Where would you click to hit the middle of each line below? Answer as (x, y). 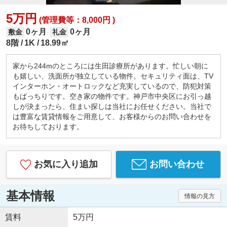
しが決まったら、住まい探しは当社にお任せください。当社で (112, 107)
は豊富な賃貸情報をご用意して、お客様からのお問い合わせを (112, 117)
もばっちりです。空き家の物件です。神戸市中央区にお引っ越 (112, 97)
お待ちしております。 (48, 127)
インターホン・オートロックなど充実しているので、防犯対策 (112, 86)
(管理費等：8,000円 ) (76, 20)
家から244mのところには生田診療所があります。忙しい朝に (110, 66)
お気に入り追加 (66, 164)
